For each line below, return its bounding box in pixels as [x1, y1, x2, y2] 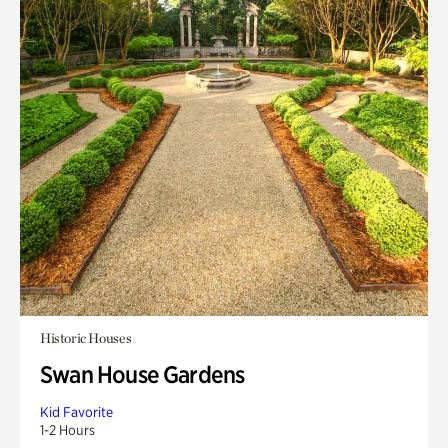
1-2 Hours [40, 422, 95, 438]
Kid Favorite [40, 404, 113, 420]
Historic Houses [40, 330, 132, 346]
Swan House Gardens [40, 360, 245, 389]
